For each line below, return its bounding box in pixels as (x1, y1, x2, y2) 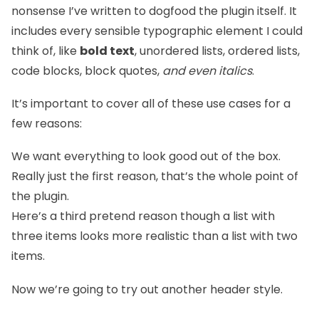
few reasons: (11, 115, 82, 132)
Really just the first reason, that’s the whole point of (11, 168, 298, 185)
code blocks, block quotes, (11, 62, 162, 79)
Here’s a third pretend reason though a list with (11, 208, 275, 225)
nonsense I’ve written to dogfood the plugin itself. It (11, 2, 297, 19)
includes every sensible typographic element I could (11, 22, 303, 39)
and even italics (162, 62, 252, 79)
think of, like (11, 42, 80, 59)
